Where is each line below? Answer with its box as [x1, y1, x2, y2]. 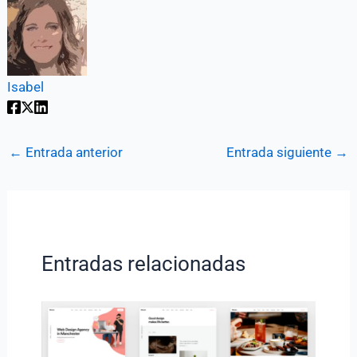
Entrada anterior [22, 143, 124, 160]
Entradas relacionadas [41, 252, 245, 277]
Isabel [7, 79, 45, 96]
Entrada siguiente [226, 143, 335, 160]
